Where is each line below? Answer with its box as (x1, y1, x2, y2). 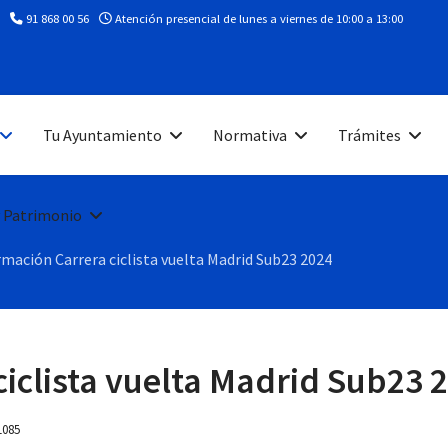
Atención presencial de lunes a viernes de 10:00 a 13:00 (112, 11, 403, 26)
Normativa (213, 125, 287, 145)
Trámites (338, 125, 401, 145)
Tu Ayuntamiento (43, 125, 162, 145)
